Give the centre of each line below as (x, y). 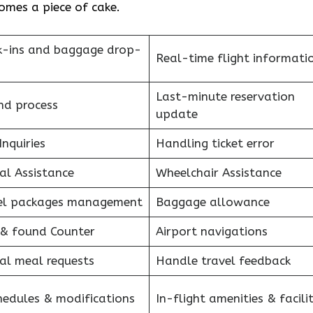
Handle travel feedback (223, 261)
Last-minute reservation (225, 96)
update (176, 114)
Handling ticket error (215, 143)
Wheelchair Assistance (218, 173)
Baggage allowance (212, 202)
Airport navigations (211, 231)
